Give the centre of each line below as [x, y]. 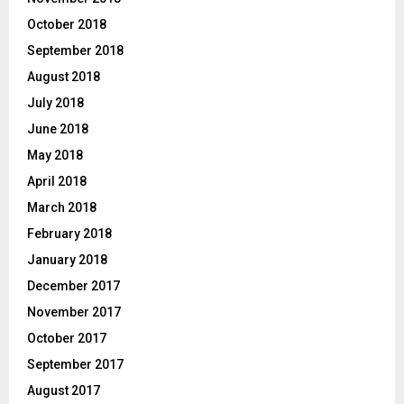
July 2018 [55, 103]
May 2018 [55, 156]
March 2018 [62, 208]
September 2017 [75, 365]
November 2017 [74, 312]
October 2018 [67, 25]
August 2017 [64, 391]
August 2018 [64, 77]
